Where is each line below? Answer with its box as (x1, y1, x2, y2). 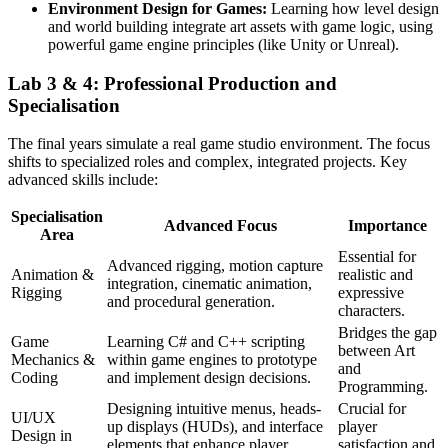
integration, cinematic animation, (107, 275, 312, 293)
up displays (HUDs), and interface (107, 418, 323, 436)
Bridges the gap (338, 324, 437, 342)
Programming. (338, 378, 428, 396)
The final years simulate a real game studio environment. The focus (8, 135, 430, 153)
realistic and (338, 266, 413, 284)
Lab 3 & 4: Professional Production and (8, 72, 337, 94)
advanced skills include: (8, 171, 158, 189)
